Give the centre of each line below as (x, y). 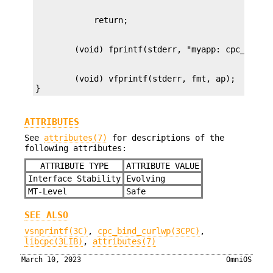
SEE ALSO (46, 215)
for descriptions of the (166, 138)
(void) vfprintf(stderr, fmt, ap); (135, 78)
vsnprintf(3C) (56, 231)
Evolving (145, 178)
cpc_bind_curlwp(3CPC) (149, 231)
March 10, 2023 (51, 260)
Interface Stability (74, 178)
